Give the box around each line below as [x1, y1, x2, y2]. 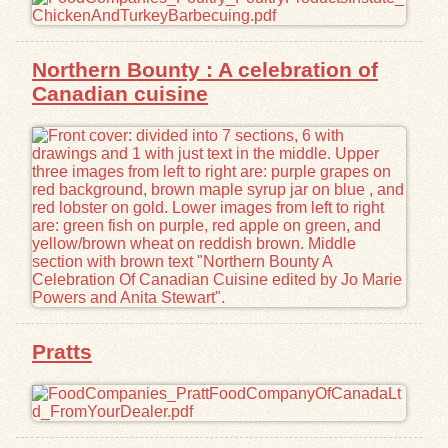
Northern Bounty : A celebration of [32, 57, 378, 81]
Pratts [32, 339, 92, 363]
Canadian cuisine [32, 81, 208, 105]
